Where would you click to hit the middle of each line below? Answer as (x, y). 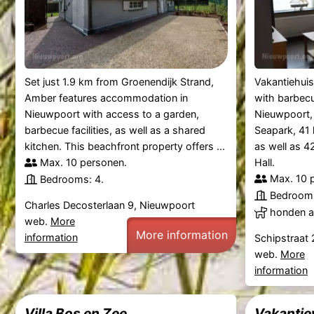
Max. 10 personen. (83, 162)
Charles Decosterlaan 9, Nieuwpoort (109, 205)
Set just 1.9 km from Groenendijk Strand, (119, 81)
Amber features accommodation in (106, 97)
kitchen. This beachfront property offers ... (124, 146)
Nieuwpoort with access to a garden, (111, 114)
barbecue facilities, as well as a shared (115, 130)
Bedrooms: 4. (71, 179)
